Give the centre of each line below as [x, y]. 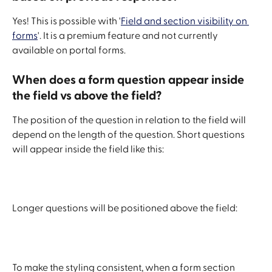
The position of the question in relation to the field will [130, 121]
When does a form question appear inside [129, 80]
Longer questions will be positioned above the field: [125, 209]
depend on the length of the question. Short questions [129, 135]
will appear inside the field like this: [89, 150]
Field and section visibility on [185, 21]
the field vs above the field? [87, 96]
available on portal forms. [70, 50]
